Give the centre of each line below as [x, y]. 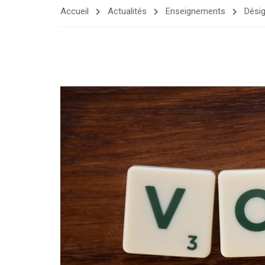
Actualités [127, 11]
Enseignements [195, 11]
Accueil [75, 11]
